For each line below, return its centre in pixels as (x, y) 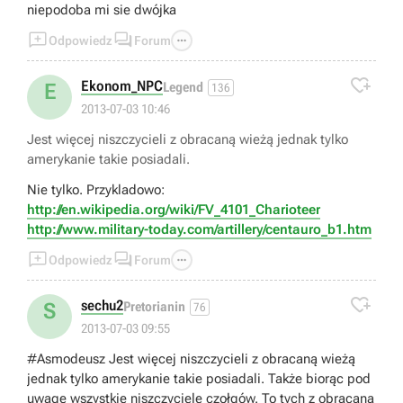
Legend (183, 88)
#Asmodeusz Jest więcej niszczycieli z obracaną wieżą (191, 358)
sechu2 (102, 305)
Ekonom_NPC (122, 85)
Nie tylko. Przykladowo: (96, 189)
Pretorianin (154, 307)
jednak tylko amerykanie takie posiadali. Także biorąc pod (49, 378)
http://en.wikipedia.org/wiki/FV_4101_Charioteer (174, 209)
